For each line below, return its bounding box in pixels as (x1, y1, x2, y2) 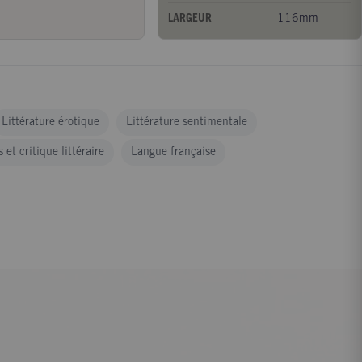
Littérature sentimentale (126, 117, 247, 128)
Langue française (131, 147, 216, 158)
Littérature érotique (2, 117, 99, 128)
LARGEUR (168, 14, 213, 24)
